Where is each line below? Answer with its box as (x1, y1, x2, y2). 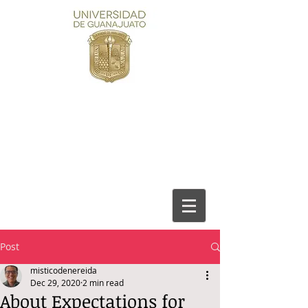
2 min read (82, 277, 124, 288)
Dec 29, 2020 (30, 277, 80, 288)
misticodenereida (30, 265, 97, 276)
